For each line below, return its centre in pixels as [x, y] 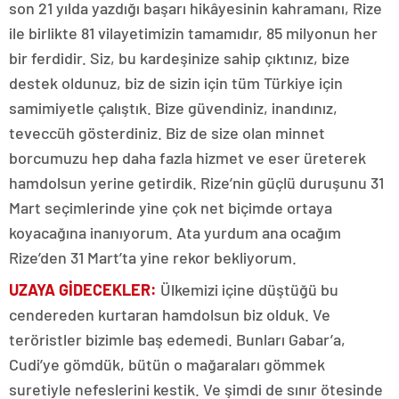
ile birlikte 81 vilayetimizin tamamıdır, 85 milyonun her [193, 33]
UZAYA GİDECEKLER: [83, 289]
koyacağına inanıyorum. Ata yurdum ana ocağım [175, 232]
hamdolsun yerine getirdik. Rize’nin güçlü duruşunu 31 [196, 183]
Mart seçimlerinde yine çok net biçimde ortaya [171, 208]
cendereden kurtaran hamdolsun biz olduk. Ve [170, 314]
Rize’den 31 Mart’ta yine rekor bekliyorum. [153, 257]
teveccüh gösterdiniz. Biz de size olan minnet [167, 133]
